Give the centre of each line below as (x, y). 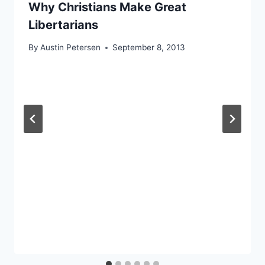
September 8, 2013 (149, 48)
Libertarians (63, 25)
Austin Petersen (71, 48)
